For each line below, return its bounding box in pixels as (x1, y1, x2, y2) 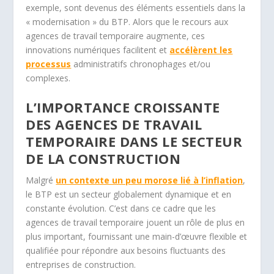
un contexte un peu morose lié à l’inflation (56, 174, 243, 187)
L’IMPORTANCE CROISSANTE (26, 98, 220, 117)
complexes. (26, 72, 71, 84)
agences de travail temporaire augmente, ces (26, 30, 206, 42)
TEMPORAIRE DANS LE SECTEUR (26, 132, 243, 151)
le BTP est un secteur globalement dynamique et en (26, 188, 232, 201)
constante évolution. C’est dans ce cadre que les (26, 202, 217, 215)
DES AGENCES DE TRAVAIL (26, 115, 202, 134)
